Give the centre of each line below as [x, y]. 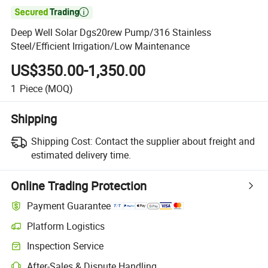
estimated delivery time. [81, 155]
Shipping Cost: [62, 141]
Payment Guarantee [69, 206]
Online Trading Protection [79, 185]
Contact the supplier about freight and [175, 141]
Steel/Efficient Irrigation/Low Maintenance [100, 46]
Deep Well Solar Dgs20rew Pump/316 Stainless [111, 33]
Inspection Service [66, 246]
